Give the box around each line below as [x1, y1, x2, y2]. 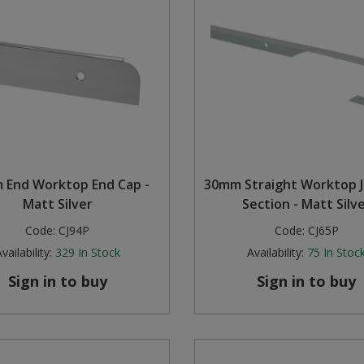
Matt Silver [22, 195, 93, 214]
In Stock [77, 245, 120, 261]
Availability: [247, 245, 305, 261]
